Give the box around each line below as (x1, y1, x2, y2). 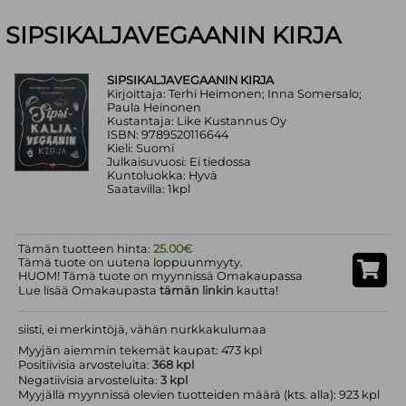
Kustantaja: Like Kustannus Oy (107, 114, 287, 129)
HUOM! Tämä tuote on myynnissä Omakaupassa (18, 268, 304, 283)
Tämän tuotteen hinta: (18, 241, 154, 256)
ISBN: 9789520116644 (107, 128, 229, 142)
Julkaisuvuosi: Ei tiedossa (107, 155, 252, 169)
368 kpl (152, 357, 195, 372)
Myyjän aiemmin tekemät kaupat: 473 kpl (18, 343, 263, 357)
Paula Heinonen (107, 101, 202, 115)
